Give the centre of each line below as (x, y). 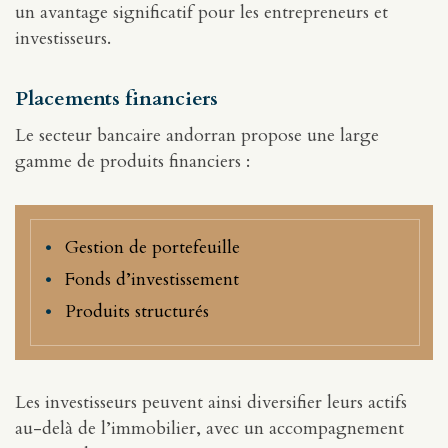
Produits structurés (137, 311)
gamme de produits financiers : (132, 162)
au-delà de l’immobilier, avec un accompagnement (209, 429)
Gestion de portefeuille (152, 248)
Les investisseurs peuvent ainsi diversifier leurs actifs (211, 403)
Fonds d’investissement (152, 280)
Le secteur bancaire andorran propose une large (197, 136)
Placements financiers (116, 99)
